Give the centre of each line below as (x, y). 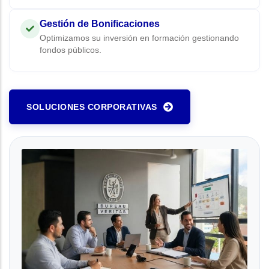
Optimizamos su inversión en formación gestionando (139, 38)
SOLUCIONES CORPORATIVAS (92, 107)
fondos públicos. (71, 50)
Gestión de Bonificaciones (100, 24)
